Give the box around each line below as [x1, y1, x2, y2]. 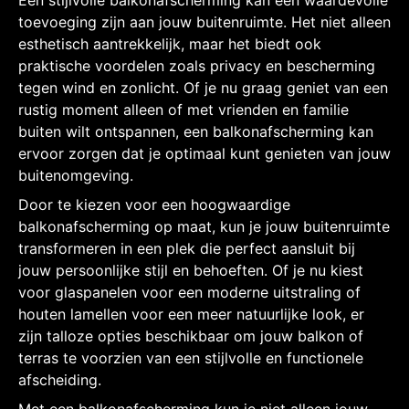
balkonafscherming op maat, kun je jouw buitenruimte [18, 216, 390, 236]
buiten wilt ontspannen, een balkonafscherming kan [18, 121, 373, 141]
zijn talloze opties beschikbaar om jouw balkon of [18, 326, 363, 345]
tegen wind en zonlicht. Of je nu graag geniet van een [18, 78, 388, 97]
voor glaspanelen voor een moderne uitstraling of [18, 282, 361, 301]
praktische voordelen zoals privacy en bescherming [18, 56, 375, 75]
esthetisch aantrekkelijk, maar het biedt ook [18, 34, 321, 53]
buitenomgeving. [18, 165, 133, 184]
